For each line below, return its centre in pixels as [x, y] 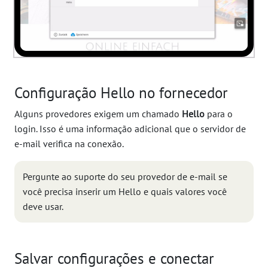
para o [219, 113]
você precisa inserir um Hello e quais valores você [125, 191]
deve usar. [43, 206]
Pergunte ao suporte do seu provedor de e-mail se [125, 176]
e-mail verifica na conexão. [69, 143]
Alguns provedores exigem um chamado [98, 113]
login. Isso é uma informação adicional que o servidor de [130, 128]
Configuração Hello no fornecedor [121, 92]
